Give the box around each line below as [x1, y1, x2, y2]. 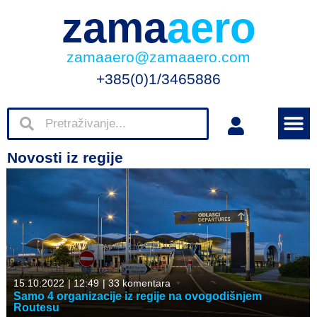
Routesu [13, 301, 59, 314]
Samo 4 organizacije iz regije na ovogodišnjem [13, 290, 262, 303]
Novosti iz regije [7, 149, 123, 166]
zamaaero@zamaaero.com [67, 49, 250, 65]
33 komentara [105, 277, 171, 289]
